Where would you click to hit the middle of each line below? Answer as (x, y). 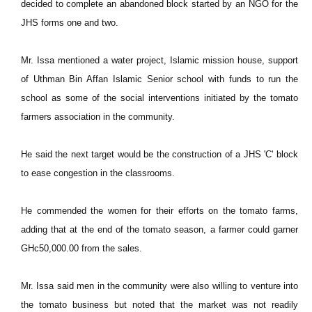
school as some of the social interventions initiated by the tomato (159, 98)
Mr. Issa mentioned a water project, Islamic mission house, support (159, 60)
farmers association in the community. (98, 117)
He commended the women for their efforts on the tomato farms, (159, 211)
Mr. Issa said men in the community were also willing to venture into (159, 286)
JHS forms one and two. (70, 23)
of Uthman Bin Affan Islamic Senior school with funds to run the (159, 79)
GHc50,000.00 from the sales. (81, 248)
